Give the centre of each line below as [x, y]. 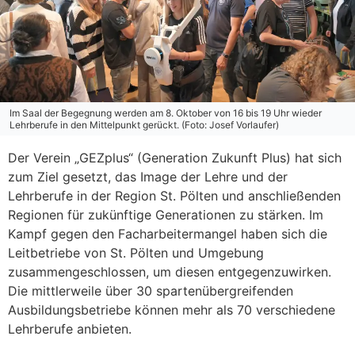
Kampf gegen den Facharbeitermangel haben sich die [168, 233]
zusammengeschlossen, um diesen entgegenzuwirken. [170, 271]
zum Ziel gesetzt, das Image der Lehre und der [148, 176]
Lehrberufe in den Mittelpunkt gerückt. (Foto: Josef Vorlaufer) [144, 124]
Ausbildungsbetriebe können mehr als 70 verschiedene [172, 309]
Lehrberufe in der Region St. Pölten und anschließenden [174, 195]
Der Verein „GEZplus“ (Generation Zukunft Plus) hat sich [175, 157]
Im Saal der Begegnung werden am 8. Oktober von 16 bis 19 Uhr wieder [166, 113]
